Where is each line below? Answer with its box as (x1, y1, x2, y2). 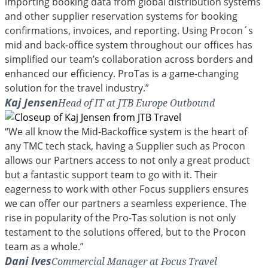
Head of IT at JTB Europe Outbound (58, 96, 215, 109)
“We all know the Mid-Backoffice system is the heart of (5, 124, 247, 138)
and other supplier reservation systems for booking (5, 9, 237, 23)
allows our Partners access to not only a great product (5, 153, 250, 167)
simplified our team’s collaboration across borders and (5, 52, 253, 66)
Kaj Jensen (5, 95, 58, 109)
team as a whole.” (5, 239, 84, 253)
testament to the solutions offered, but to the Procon (5, 225, 246, 239)
